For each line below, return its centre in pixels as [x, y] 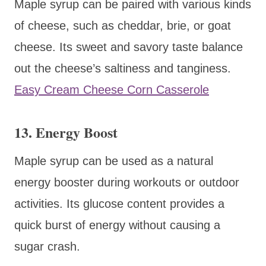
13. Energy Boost [66, 132]
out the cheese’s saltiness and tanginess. [123, 68]
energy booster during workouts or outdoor [127, 182]
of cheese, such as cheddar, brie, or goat [123, 25]
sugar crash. [47, 246]
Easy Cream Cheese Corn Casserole [112, 89]
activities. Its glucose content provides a [119, 203]
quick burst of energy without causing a [117, 225]
